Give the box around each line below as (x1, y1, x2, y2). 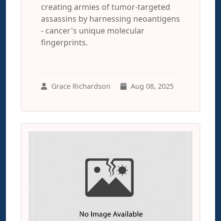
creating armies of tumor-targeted (41, 1, 170, 12)
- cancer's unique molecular (41, 25, 145, 36)
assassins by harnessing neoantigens (41, 13, 180, 24)
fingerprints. (41, 37, 88, 48)
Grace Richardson (51, 81, 110, 91)
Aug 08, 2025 (131, 81, 174, 91)
